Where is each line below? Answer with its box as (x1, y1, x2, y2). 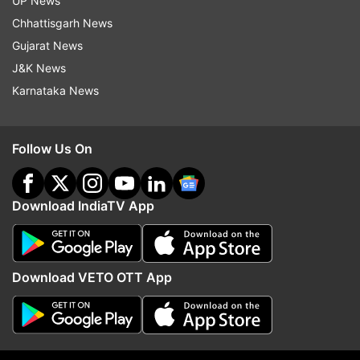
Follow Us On (12, 141, 92, 157)
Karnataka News (12, 84, 99, 97)
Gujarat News (12, 39, 83, 52)
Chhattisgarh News (12, 16, 112, 30)
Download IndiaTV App (12, 198, 154, 214)
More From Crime (93, 256, 267, 280)
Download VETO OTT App (12, 269, 172, 285)
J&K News (12, 61, 66, 75)
